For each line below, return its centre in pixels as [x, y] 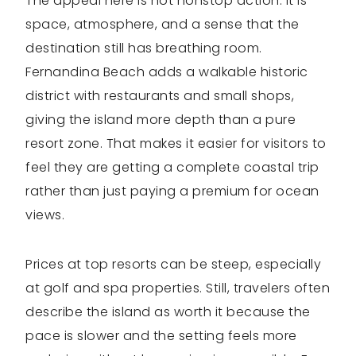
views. [45, 215]
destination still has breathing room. [144, 48]
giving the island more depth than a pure [161, 120]
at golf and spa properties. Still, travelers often [178, 288]
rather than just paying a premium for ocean [172, 192]
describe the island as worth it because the [168, 312]
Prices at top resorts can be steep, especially [173, 265]
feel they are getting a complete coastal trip [172, 168]
